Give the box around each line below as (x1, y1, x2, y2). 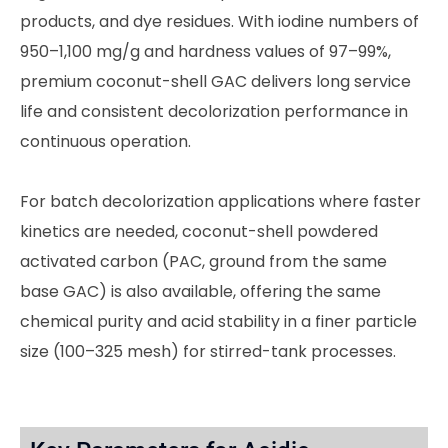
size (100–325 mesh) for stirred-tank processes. (20, 339, 396, 363)
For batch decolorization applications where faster (20, 189, 421, 213)
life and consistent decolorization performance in (20, 99, 408, 123)
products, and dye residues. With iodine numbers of (20, 9, 419, 33)
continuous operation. (20, 129, 191, 153)
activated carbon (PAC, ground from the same (20, 249, 387, 273)
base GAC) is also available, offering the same (20, 279, 381, 303)
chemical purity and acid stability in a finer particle (20, 309, 417, 333)
